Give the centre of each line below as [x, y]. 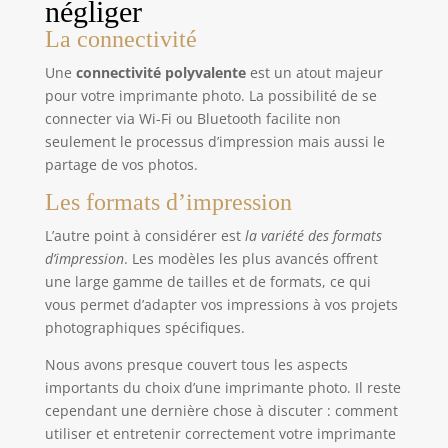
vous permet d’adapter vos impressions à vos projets [221, 304]
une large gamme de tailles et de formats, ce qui [207, 281]
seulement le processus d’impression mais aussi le [214, 141]
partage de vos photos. [121, 164]
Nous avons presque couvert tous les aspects [196, 364]
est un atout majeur [314, 72]
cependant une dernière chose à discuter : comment [221, 410]
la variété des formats [313, 235]
